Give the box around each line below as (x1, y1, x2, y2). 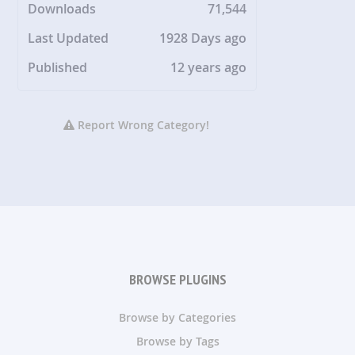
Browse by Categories (119, 310, 236, 326)
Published (28, 59, 88, 77)
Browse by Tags (136, 334, 219, 349)
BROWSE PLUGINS (128, 270, 227, 289)
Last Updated (28, 29, 109, 48)
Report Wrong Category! (74, 117, 210, 133)
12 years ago (170, 59, 247, 77)
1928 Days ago (159, 29, 247, 48)
